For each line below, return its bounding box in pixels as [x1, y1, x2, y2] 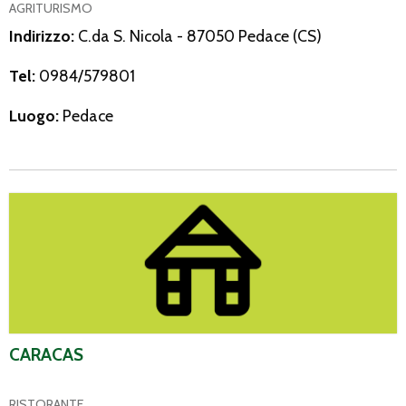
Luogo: [9, 105, 63, 125]
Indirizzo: [9, 25, 78, 45]
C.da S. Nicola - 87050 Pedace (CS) [78, 25, 322, 45]
